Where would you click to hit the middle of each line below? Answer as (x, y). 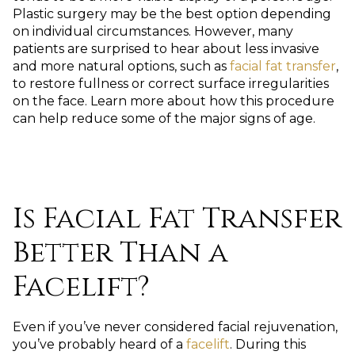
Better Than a (120, 252)
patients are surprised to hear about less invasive (166, 49)
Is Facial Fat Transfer (177, 218)
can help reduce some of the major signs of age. (164, 119)
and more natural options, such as (121, 67)
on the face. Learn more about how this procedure (174, 101)
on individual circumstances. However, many (153, 32)
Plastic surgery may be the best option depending (172, 14)
